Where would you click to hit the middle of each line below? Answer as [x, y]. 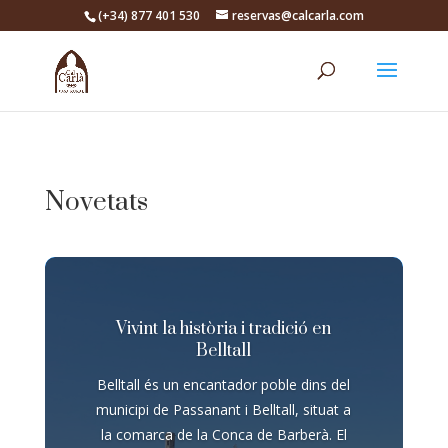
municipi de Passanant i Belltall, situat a [224, 410]
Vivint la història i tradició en [224, 329]
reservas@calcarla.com [297, 15]
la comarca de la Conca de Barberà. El [223, 435]
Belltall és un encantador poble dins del [224, 385]
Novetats [96, 202]
